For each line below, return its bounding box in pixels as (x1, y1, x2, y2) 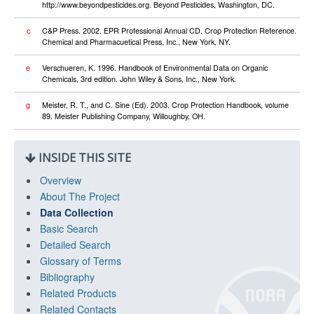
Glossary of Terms (40, 254, 121, 268)
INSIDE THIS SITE (36, 150, 131, 165)
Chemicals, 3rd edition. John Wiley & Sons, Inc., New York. (42, 74, 236, 84)
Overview (40, 173, 81, 187)
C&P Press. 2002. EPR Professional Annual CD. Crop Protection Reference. (42, 25, 296, 36)
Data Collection (40, 205, 114, 219)
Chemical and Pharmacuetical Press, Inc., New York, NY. (42, 36, 231, 47)
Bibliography (40, 270, 95, 284)
